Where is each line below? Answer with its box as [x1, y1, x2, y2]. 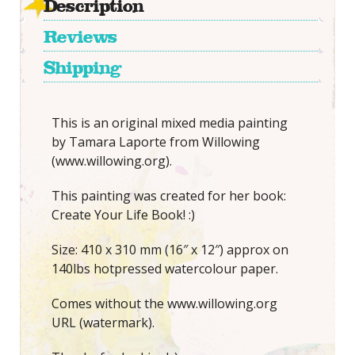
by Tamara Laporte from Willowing [51, 133, 260, 151]
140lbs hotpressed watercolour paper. [51, 260, 278, 278]
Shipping [43, 57, 121, 78]
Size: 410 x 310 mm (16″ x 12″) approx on [51, 241, 288, 259]
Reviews [43, 26, 117, 48]
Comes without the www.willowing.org [51, 295, 277, 313]
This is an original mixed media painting [51, 114, 288, 132]
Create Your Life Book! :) [51, 206, 195, 224]
